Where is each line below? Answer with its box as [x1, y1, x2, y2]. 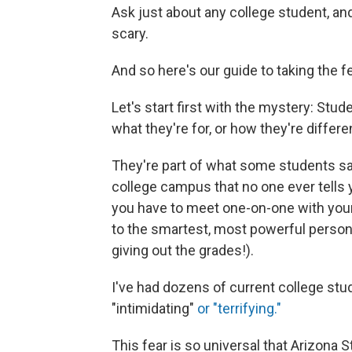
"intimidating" [112, 299, 197, 317]
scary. [112, 24, 148, 42]
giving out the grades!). [112, 241, 254, 258]
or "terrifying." [197, 299, 281, 317]
